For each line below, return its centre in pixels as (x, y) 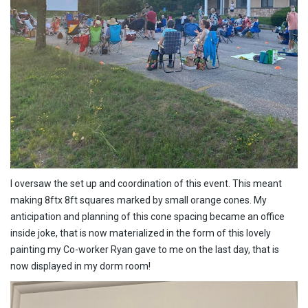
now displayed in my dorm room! (80, 266)
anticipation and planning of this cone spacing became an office (147, 216)
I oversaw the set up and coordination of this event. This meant (146, 183)
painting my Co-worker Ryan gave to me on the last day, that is (145, 249)
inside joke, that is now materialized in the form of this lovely (141, 233)
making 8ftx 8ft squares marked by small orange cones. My (139, 200)
